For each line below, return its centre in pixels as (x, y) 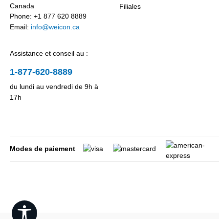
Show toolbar (52, 210)
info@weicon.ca (55, 27)
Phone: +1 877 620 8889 (48, 16)
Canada (22, 6)
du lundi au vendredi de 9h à (54, 87)
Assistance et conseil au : (49, 53)
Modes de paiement (43, 149)
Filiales (130, 6)
